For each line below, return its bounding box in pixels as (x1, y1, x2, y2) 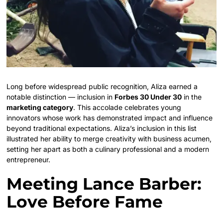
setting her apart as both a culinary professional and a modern (6, 145, 210, 154)
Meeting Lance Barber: (6, 174, 202, 194)
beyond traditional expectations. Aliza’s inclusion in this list (6, 124, 197, 133)
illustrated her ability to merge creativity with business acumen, (6, 134, 212, 143)
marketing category (6, 103, 74, 112)
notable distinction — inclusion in (6, 93, 115, 102)
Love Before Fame (6, 192, 163, 212)
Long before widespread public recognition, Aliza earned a (6, 82, 198, 91)
